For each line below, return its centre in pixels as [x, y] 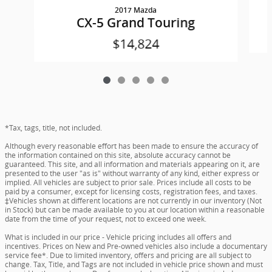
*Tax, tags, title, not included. [53, 127]
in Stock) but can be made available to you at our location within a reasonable [135, 209]
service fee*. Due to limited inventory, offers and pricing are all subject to [128, 255]
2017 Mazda [136, 10]
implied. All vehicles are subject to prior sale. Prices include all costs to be [128, 182]
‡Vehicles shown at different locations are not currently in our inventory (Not [133, 200]
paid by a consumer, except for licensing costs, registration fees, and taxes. [131, 191]
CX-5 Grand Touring [136, 22]
